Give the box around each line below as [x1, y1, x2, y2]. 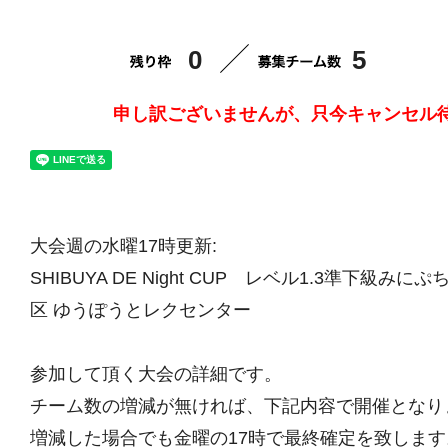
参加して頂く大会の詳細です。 [30, 363, 282, 384]
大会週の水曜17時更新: [30, 235, 217, 256]
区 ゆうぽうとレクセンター [30, 299, 274, 320]
